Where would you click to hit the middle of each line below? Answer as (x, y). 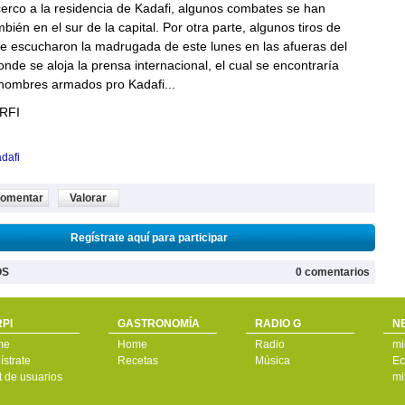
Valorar (88, 198)
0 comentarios (332, 273)
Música (272, 361)
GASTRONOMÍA (158, 324)
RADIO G (278, 324)
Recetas (137, 361)
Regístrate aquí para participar (149, 238)
